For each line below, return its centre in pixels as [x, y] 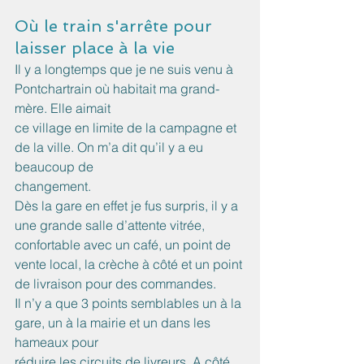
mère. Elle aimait [63, 108]
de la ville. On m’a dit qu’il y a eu [110, 147]
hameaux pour [56, 342]
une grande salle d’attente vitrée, [111, 225]
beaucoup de [54, 167]
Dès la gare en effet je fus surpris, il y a [128, 206]
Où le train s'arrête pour [116, 26]
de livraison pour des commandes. [115, 284]
